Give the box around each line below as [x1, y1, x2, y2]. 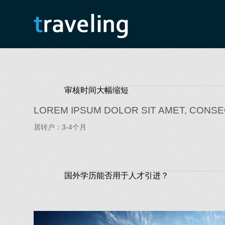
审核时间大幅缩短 [64, 86, 129, 94]
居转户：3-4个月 [34, 123, 87, 131]
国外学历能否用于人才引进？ [64, 171, 169, 180]
